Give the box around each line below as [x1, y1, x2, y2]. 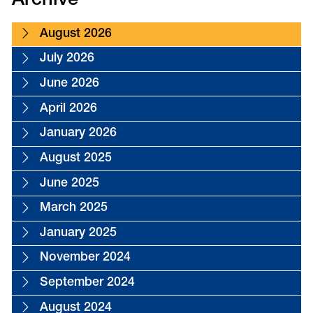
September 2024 [39, 277, 135, 290]
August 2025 [39, 152, 112, 165]
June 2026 [39, 78, 99, 91]
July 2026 [39, 52, 94, 66]
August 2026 [39, 27, 112, 41]
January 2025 [39, 226, 117, 240]
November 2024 [39, 252, 131, 265]
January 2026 [39, 127, 117, 140]
